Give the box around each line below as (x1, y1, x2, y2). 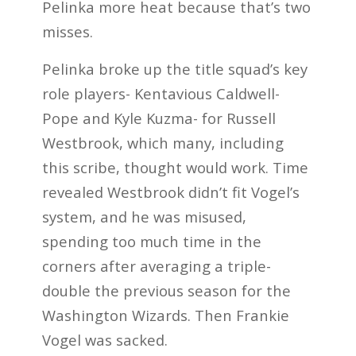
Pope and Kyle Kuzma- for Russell (41, 107, 276, 128)
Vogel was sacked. (41, 329, 168, 350)
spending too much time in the (41, 230, 261, 251)
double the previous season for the (41, 280, 291, 300)
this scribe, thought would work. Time (41, 157, 308, 177)
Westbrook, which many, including (41, 132, 284, 153)
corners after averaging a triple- (41, 255, 271, 276)
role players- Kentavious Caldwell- (41, 83, 280, 103)
